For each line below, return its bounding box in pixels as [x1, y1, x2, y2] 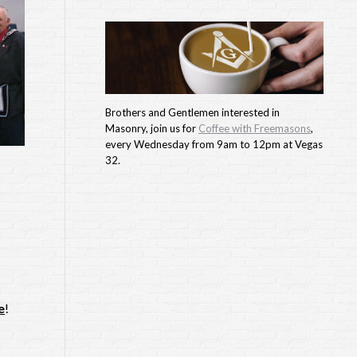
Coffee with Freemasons [198, 122, 311, 135]
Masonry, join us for [105, 122, 198, 135]
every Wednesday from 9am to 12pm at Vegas [105, 138, 323, 151]
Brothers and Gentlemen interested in [105, 106, 280, 120]
